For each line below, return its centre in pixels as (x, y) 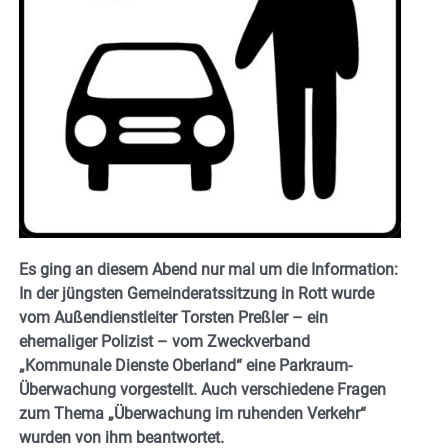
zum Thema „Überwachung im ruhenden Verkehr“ (192, 413)
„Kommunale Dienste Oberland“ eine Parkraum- (185, 365)
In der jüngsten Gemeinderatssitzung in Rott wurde (196, 293)
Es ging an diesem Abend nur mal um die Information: (208, 269)
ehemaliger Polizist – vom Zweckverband (164, 341)
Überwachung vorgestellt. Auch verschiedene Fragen (202, 389)
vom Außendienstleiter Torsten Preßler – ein (173, 317)
